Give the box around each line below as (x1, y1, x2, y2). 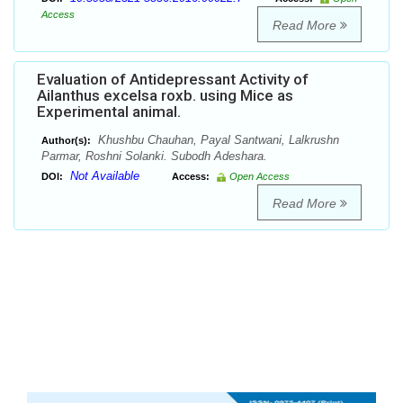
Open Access (229, 171, 290, 183)
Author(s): (41, 135, 91, 147)
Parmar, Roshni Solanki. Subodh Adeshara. (41, 149, 267, 164)
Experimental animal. (37, 103, 181, 121)
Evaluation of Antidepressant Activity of (37, 70, 309, 89)
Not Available (70, 169, 139, 184)
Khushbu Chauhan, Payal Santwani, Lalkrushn (94, 133, 339, 148)
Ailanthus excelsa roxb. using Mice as (37, 86, 293, 105)
